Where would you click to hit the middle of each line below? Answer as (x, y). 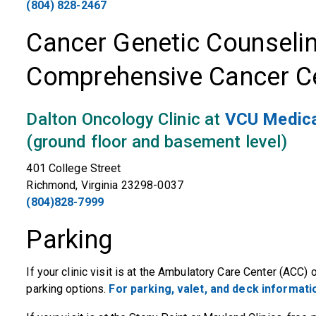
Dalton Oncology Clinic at (126, 119)
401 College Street (74, 168)
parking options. (68, 289)
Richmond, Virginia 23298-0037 (105, 185)
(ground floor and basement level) (157, 142)
